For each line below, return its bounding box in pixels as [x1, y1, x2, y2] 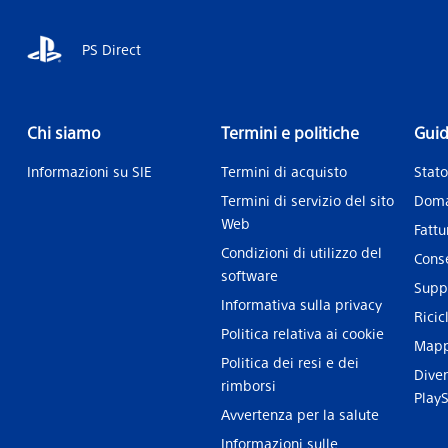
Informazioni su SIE [27, 162, 152, 180]
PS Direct [82, 40, 141, 58]
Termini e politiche [220, 122, 359, 143]
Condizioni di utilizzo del [220, 243, 382, 261]
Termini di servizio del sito [220, 191, 394, 209]
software [220, 266, 278, 284]
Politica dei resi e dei [220, 353, 359, 371]
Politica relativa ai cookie [220, 324, 384, 342]
